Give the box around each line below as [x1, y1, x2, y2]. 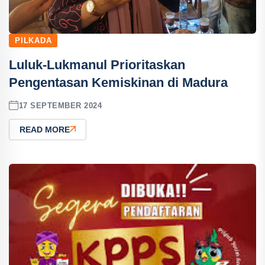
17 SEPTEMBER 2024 [18, 101, 102, 110]
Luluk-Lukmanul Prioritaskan [9, 57, 185, 72]
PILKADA [15, 36, 52, 45]
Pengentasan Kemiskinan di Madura [9, 75, 228, 90]
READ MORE [20, 125, 70, 134]
